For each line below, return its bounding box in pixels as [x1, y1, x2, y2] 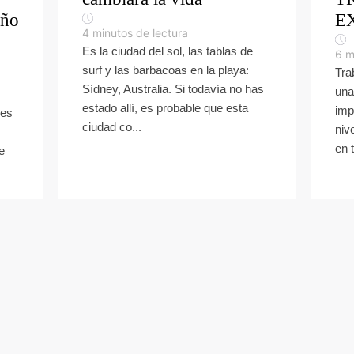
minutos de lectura [92, 26, 188, 40]
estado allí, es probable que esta [82, 101, 248, 115]
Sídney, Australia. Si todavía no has [82, 82, 264, 96]
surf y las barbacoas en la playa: [82, 63, 249, 77]
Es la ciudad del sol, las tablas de [82, 44, 253, 58]
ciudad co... [82, 120, 141, 134]
